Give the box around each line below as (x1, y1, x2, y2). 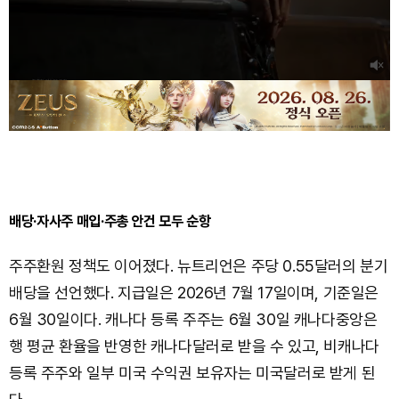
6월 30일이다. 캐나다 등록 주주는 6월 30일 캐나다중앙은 (9, 310, 378, 329)
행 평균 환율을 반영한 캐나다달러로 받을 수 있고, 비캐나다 (9, 337, 379, 355)
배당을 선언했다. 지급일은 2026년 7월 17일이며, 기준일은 (9, 283, 379, 302)
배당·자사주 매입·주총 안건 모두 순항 (9, 212, 211, 230)
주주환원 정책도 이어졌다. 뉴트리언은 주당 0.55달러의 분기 (9, 256, 388, 275)
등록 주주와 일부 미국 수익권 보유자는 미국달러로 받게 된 (9, 363, 376, 382)
